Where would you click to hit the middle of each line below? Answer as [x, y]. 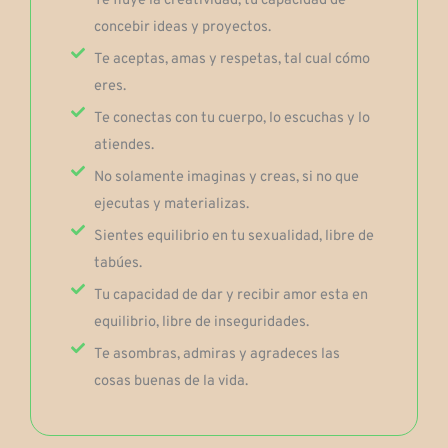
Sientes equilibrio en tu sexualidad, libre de [233, 237]
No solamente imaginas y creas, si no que [226, 178]
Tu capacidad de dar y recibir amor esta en [230, 296]
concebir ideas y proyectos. [182, 28]
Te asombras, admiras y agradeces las [216, 355]
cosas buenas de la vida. [170, 382]
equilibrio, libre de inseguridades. [201, 323]
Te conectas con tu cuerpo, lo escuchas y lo [231, 119]
